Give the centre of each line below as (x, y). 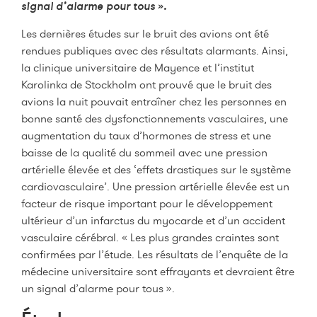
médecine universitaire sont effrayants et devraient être (158, 271)
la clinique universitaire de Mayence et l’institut (138, 67)
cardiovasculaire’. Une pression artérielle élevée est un (155, 186)
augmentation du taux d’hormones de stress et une (146, 135)
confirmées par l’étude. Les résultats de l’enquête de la (155, 254)
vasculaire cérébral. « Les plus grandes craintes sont (150, 237)
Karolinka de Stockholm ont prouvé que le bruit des (146, 84)
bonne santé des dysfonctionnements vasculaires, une (155, 118)
